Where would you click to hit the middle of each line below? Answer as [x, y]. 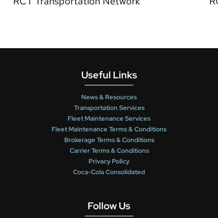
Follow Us [109, 206]
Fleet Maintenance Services [109, 119]
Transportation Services [109, 108]
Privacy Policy [109, 162]
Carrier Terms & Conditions [109, 151]
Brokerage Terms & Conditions [109, 140]
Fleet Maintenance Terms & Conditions [109, 129]
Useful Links [109, 75]
